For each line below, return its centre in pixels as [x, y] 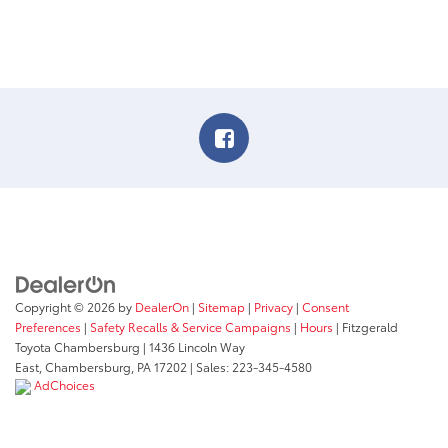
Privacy [273, 306]
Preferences [48, 326]
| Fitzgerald [365, 326]
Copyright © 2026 [66, 306]
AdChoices [63, 384]
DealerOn [162, 306]
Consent [325, 306]
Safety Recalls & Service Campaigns [190, 326]
